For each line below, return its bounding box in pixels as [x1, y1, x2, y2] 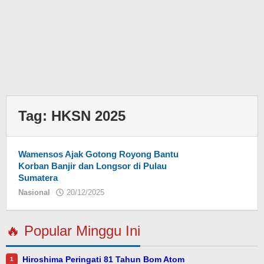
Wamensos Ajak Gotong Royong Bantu [18, 149, 179, 160]
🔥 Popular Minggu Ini [6, 223, 140, 239]
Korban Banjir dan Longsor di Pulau [18, 161, 167, 171]
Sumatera [18, 173, 58, 183]
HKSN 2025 [51, 108, 126, 124]
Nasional [18, 188, 50, 197]
